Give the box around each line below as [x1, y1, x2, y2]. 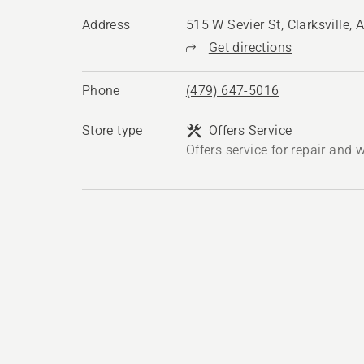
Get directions [208, 40, 292, 55]
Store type [81, 123, 143, 138]
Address [81, 17, 131, 32]
